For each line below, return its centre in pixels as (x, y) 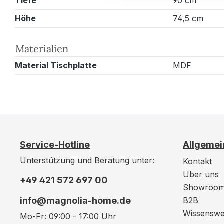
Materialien (42, 48)
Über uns (201, 174)
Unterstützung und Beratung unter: (87, 160)
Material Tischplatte (56, 65)
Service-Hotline (55, 145)
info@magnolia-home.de (75, 201)
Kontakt (197, 161)
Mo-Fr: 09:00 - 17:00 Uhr (68, 216)
